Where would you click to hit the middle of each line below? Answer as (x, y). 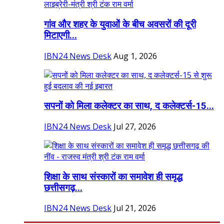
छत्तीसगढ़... (63, 188)
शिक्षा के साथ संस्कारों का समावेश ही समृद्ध (113, 177)
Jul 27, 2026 (135, 126)
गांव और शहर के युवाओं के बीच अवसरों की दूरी (120, 24)
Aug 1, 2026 (135, 56)
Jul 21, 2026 (135, 208)
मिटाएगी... (60, 35)
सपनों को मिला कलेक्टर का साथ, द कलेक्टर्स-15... (129, 106)
